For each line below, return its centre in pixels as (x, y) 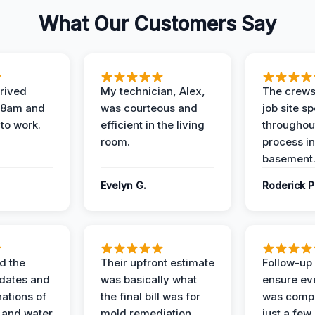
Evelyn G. (123, 185)
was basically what (149, 279)
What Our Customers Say (157, 24)
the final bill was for (150, 296)
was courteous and (149, 108)
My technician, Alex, (153, 91)
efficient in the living (153, 125)
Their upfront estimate (157, 263)
